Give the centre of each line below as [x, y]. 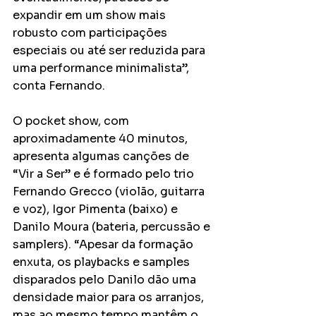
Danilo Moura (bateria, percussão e [113, 227]
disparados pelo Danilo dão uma [106, 280]
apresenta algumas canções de [102, 156]
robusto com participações [91, 33]
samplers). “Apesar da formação [104, 244]
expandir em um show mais [91, 15]
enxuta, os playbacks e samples [103, 262]
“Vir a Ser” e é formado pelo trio [105, 174]
